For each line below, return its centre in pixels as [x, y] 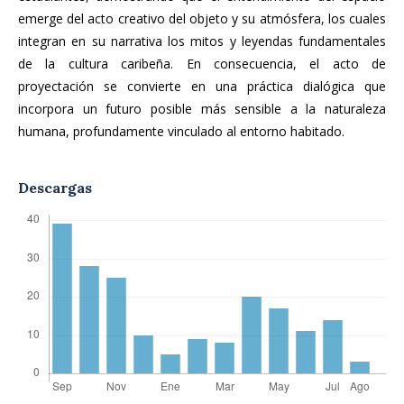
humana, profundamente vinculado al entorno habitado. [181, 132]
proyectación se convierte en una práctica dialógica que [202, 87]
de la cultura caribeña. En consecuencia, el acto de [202, 64]
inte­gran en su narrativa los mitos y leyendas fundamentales [202, 41]
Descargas [55, 188]
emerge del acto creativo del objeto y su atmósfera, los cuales [202, 19]
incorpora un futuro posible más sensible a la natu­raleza [202, 109]
